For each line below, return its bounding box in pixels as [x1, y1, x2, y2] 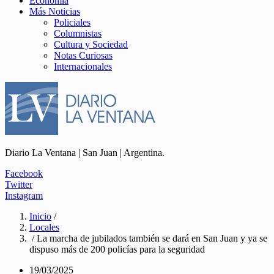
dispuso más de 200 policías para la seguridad [29, 244, 205, 254]
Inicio [29, 211, 51, 221]
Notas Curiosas [54, 50, 113, 61]
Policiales [54, 17, 91, 28]
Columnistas [54, 28, 102, 39]
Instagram [5, 190, 43, 201]
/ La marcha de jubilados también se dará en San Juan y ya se [29, 233, 267, 243]
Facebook [5, 168, 43, 179]
